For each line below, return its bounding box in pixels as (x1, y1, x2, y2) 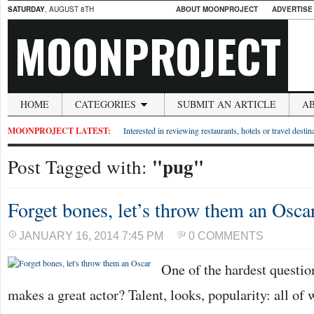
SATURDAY (8, 4, 45, 14)
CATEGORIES (75, 97, 136, 111)
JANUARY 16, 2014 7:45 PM (19, 230, 163, 242)
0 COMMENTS (189, 230, 264, 242)
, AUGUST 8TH (45, 4, 94, 14)
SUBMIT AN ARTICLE (177, 97, 276, 111)
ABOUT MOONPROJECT (176, 4, 258, 14)
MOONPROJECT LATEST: (8, 125, 111, 137)
